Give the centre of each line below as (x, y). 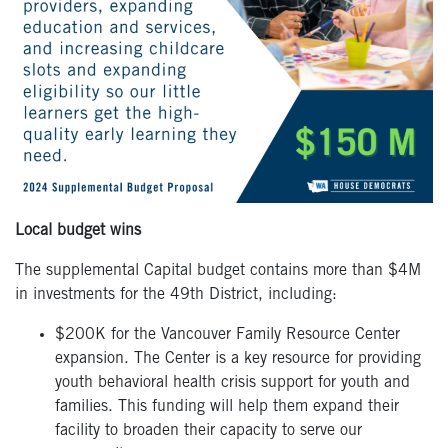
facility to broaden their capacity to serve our (208, 431)
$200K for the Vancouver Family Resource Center (227, 335)
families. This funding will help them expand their (227, 407)
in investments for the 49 (102, 295)
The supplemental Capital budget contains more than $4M (218, 271)
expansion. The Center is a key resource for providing (238, 359)
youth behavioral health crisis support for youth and (232, 383)
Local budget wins (78, 231)
